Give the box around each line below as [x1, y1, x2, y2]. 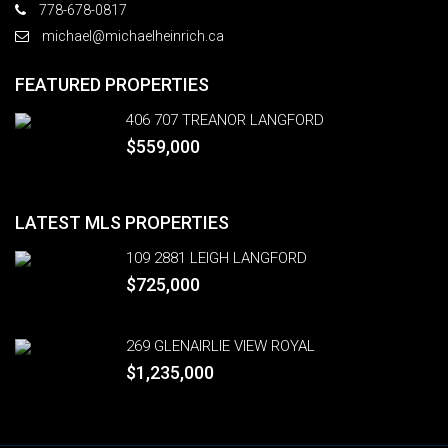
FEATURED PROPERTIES [15, 74, 209, 95]
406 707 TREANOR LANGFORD [126, 111, 324, 129]
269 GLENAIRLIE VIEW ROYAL [126, 337, 315, 355]
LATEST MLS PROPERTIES [15, 212, 229, 233]
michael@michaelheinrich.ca [42, 28, 224, 44]
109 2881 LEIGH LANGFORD [126, 249, 307, 267]
